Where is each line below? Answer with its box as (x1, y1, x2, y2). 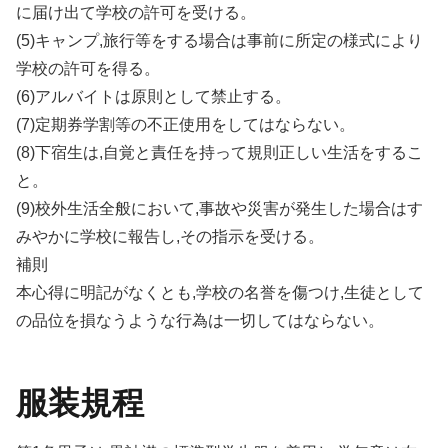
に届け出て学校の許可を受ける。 (16, 3, 256, 21)
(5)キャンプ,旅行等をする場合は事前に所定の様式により (16, 31, 423, 49)
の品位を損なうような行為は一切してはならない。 (16, 311, 384, 329)
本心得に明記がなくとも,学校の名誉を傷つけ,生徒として (16, 283, 424, 301)
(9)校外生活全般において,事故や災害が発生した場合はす (16, 199, 423, 217)
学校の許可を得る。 (16, 59, 160, 77)
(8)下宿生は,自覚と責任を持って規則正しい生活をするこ (16, 143, 423, 161)
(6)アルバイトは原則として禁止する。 (16, 87, 291, 105)
